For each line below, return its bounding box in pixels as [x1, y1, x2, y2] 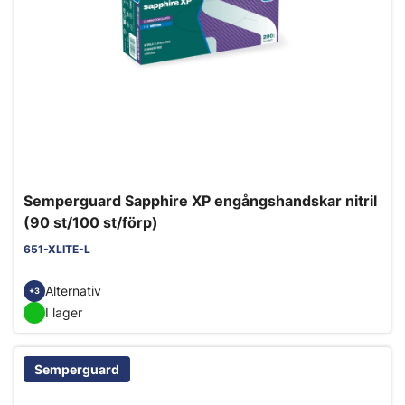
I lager [45, 305, 82, 321]
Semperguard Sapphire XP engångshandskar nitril [24, 191, 377, 210]
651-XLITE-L [24, 241, 90, 256]
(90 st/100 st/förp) [24, 212, 158, 231]
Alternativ [45, 283, 101, 299]
